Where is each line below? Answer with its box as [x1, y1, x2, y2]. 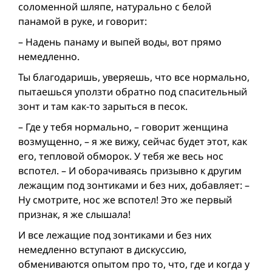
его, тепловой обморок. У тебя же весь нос [18, 149, 223, 163]
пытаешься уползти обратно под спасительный [18, 85, 247, 99]
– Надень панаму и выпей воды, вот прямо [18, 35, 222, 49]
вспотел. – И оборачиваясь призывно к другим [18, 164, 242, 178]
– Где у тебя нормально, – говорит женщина [18, 120, 228, 134]
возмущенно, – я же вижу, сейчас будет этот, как [18, 135, 247, 149]
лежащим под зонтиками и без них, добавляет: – [18, 178, 250, 192]
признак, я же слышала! [18, 208, 131, 222]
